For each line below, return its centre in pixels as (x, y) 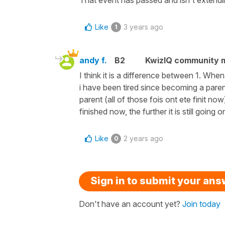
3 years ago (143, 27)
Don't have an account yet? (131, 204)
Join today (201, 204)
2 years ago (143, 138)
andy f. (93, 60)
